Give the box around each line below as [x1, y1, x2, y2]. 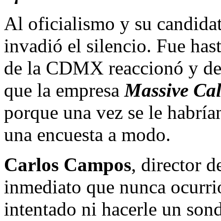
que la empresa [4, 79, 124, 101]
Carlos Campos [4, 153, 131, 175]
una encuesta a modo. [4, 123, 171, 145]
